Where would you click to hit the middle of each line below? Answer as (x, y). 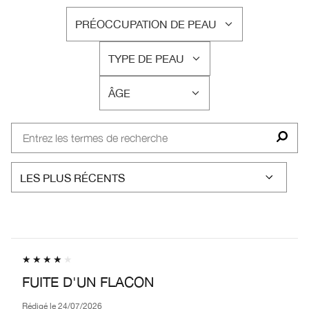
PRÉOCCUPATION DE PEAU (146, 24)
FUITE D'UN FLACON (88, 281)
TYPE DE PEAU (146, 58)
